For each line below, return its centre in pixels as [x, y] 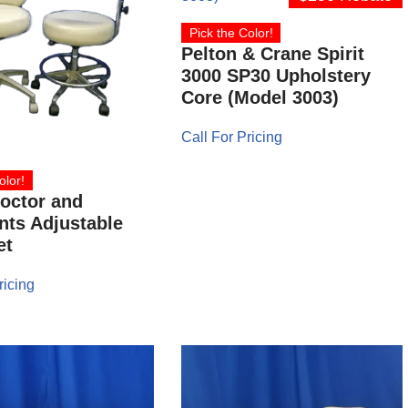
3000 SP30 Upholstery [276, 76]
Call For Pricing [232, 138]
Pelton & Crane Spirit [273, 54]
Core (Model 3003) [260, 98]
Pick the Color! [231, 33]
